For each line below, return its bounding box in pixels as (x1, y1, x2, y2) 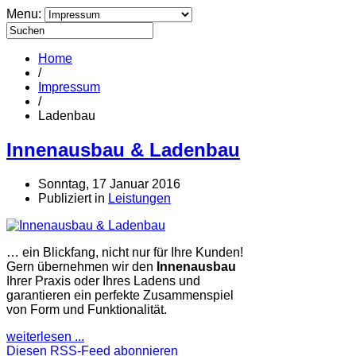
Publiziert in (38, 191, 105, 205)
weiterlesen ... (6, 329, 84, 343)
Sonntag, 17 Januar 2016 (38, 176, 180, 191)
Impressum (38, 79, 100, 94)
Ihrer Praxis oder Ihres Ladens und (6, 273, 200, 288)
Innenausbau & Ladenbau (6, 138, 240, 161)
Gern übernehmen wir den (6, 259, 157, 273)
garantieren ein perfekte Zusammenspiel (6, 288, 234, 302)
